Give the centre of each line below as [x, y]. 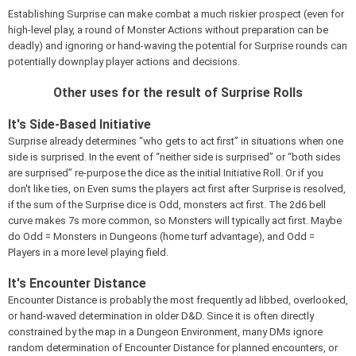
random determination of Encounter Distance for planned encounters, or [173, 347]
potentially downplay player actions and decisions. [124, 61]
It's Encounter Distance [79, 283]
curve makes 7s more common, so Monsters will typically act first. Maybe [175, 220]
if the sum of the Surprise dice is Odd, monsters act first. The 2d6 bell [167, 204]
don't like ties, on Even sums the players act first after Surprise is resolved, [177, 188]
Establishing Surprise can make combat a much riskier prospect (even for [176, 14]
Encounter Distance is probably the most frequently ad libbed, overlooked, [178, 300]
